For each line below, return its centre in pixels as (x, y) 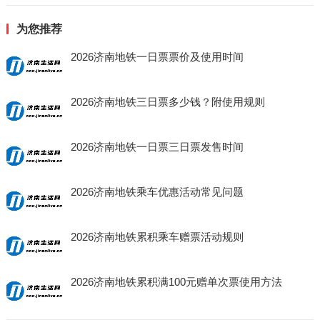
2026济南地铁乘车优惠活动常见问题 (157, 192)
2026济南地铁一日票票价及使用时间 (157, 57)
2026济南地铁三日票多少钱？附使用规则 (167, 102)
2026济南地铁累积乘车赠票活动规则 (157, 237)
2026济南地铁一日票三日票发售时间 (157, 147)
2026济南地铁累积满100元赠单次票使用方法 (176, 282)
